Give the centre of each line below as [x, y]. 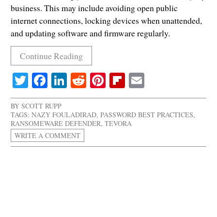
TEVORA [118, 124]
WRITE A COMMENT [48, 136]
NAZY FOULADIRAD [64, 115]
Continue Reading [51, 55]
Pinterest [133, 80]
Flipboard [155, 80]
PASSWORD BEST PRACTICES [147, 115]
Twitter [51, 80]
